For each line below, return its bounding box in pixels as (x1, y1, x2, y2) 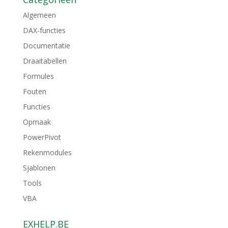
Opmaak (22, 117, 51, 127)
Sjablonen (22, 163, 55, 173)
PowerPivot (22, 132, 61, 142)
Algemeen (22, 10, 56, 20)
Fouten (22, 87, 46, 96)
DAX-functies (22, 25, 66, 35)
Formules (22, 71, 54, 81)
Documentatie (22, 41, 70, 50)
